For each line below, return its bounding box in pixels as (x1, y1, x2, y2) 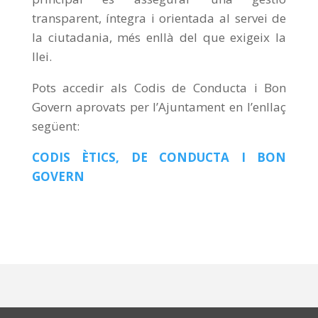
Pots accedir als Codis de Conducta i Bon (31, 79, 287, 97)
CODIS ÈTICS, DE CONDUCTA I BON (31, 149, 287, 166)
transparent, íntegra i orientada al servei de (31, 10, 287, 27)
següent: (31, 118, 82, 135)
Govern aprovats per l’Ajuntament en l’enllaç (31, 99, 287, 116)
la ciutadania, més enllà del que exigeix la (31, 29, 287, 46)
